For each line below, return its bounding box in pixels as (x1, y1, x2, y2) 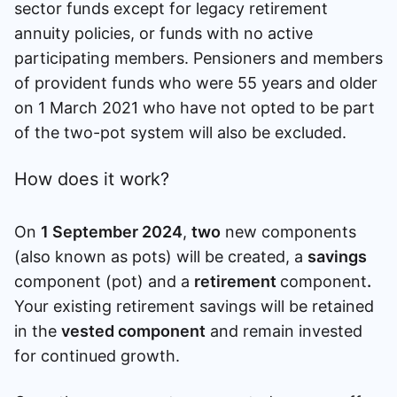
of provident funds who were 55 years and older (14, 73, 378, 92)
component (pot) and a (14, 271, 194, 291)
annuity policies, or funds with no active (14, 23, 313, 43)
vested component (61, 321, 206, 340)
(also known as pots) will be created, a (14, 246, 307, 266)
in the (14, 321, 61, 340)
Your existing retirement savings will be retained (14, 296, 374, 315)
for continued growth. (14, 346, 184, 365)
